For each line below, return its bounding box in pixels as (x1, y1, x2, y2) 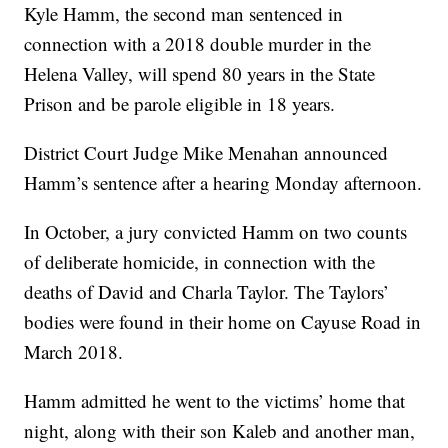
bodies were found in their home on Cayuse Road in (24, 309, 422, 335)
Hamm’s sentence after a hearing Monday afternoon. (24, 170, 423, 196)
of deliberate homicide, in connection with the (24, 249, 376, 275)
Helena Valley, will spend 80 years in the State (24, 61, 376, 87)
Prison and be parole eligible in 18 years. (24, 91, 336, 117)
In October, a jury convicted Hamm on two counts (24, 219, 408, 245)
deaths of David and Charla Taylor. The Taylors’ (24, 279, 390, 305)
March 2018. (24, 339, 124, 365)
